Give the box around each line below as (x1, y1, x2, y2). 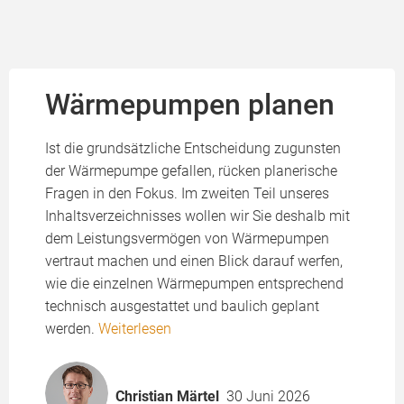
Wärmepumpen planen (45, 87, 335, 122)
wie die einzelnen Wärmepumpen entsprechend (45, 275, 344, 292)
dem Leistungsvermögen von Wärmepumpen (45, 230, 329, 247)
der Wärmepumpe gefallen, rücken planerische (45, 162, 337, 179)
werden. (45, 320, 98, 337)
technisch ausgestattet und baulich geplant (45, 298, 319, 315)
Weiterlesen (98, 320, 171, 337)
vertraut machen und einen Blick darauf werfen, (45, 252, 343, 270)
